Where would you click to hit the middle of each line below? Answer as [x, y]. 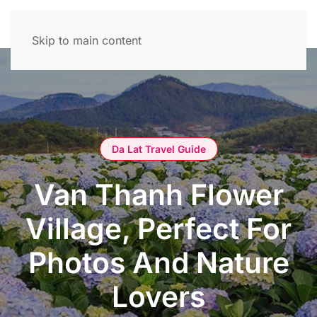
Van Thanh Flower [158, 194]
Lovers [158, 296]
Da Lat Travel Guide [158, 149]
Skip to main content [87, 40]
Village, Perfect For [158, 228]
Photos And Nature [158, 262]
